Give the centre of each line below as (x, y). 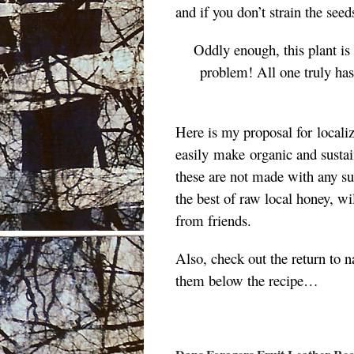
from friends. (213, 220)
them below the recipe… (247, 280)
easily (192, 154)
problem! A (234, 72)
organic (271, 154)
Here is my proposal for (246, 132)
